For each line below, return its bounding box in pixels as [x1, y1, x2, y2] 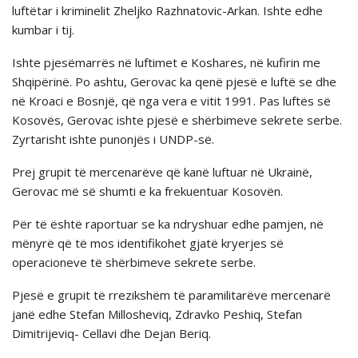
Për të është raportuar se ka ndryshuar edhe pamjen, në [12, 215, 324, 232]
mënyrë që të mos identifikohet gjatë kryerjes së [12, 234, 284, 251]
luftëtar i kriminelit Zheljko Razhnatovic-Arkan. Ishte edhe [12, 2, 323, 18]
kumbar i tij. [12, 21, 74, 38]
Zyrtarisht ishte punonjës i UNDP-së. [12, 130, 214, 147]
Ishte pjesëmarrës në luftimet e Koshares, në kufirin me [12, 54, 320, 70]
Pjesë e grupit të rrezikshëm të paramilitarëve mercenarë [12, 286, 331, 303]
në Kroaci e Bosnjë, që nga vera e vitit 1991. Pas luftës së [12, 92, 331, 109]
